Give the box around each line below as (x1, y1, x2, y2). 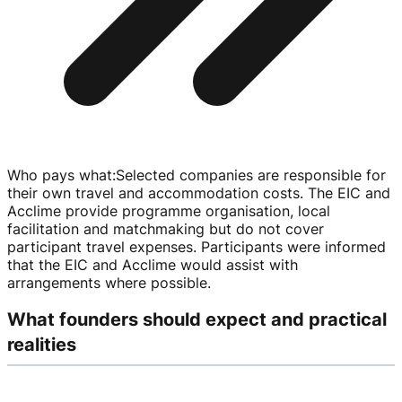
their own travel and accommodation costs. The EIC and (7, 184, 390, 203)
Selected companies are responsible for (116, 166, 386, 185)
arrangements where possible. (7, 274, 211, 293)
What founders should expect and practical (7, 308, 387, 330)
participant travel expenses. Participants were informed (7, 238, 386, 257)
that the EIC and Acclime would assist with (7, 256, 298, 275)
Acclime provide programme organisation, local (7, 202, 330, 221)
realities (7, 333, 76, 355)
